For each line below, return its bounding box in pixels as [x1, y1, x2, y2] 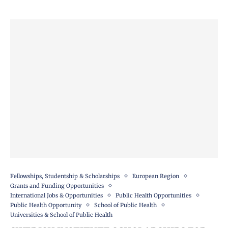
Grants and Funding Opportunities [10, 182, 104, 189]
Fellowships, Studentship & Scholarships [10, 172, 120, 180]
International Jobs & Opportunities [10, 191, 103, 199]
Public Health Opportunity [10, 201, 81, 209]
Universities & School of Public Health [10, 211, 112, 218]
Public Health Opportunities [116, 191, 191, 199]
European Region [132, 172, 179, 180]
